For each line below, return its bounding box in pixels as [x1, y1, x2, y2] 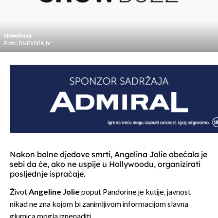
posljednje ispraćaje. [10, 169, 86, 179]
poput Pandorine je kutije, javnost [81, 188, 191, 198]
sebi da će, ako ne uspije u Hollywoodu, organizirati [10, 159, 200, 169]
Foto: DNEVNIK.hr [4, 40, 52, 47]
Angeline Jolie [27, 188, 81, 198]
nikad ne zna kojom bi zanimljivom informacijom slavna [10, 200, 188, 210]
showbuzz [4, 32, 33, 39]
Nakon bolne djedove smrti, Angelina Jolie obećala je [10, 149, 207, 160]
